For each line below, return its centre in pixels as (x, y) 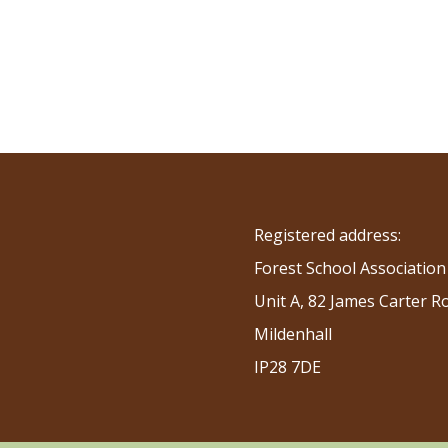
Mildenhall (292, 333)
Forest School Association (349, 267)
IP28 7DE (287, 366)
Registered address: (327, 234)
